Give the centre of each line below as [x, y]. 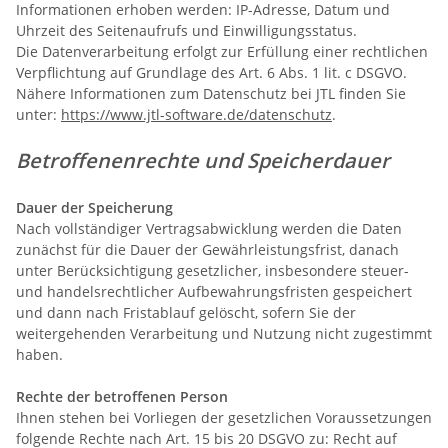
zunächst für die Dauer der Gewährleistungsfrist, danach [207, 249]
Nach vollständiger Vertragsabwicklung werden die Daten [209, 228]
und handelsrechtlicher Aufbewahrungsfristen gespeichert [214, 291]
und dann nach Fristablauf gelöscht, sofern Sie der [186, 312]
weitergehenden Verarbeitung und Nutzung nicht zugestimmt [224, 333]
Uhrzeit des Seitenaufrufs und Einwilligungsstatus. [186, 30]
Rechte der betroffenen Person [122, 396]
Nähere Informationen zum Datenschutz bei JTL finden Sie [211, 93]
